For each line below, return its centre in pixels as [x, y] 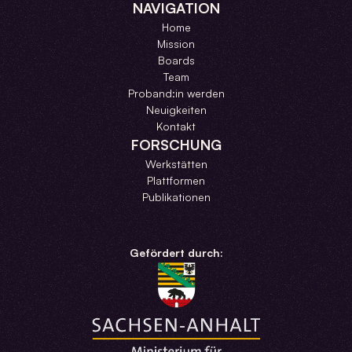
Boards [176, 60]
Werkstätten [176, 163]
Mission [176, 43]
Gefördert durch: [176, 252]
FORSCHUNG [176, 144]
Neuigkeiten [176, 109]
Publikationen [176, 196]
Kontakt [176, 126]
